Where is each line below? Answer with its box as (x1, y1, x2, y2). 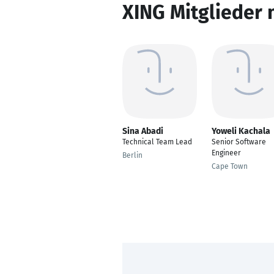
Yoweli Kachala (212, 126, 270, 136)
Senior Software (212, 138, 266, 146)
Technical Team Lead (122, 138, 192, 146)
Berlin (122, 151, 143, 160)
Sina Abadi (122, 126, 163, 136)
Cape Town (212, 162, 248, 171)
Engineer (212, 149, 241, 157)
